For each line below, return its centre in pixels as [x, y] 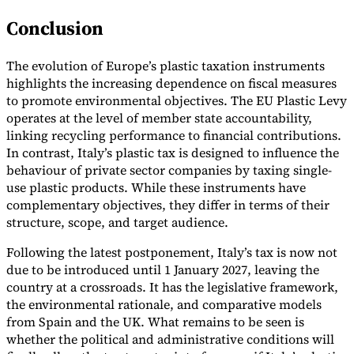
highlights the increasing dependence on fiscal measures [171, 83]
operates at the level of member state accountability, [159, 118]
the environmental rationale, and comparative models [164, 305]
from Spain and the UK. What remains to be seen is [155, 322]
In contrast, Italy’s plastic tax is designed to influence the [173, 153]
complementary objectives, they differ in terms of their [168, 205]
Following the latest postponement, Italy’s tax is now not [172, 252]
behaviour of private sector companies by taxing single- [169, 170]
